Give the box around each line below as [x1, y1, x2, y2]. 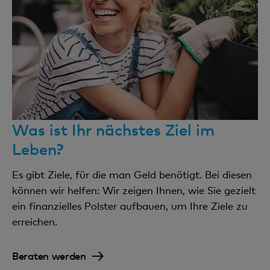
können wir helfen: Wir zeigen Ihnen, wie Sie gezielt [12, 184, 256, 196]
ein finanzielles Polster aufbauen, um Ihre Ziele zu [12, 199, 248, 212]
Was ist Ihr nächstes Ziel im [12, 120, 215, 139]
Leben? [12, 139, 63, 159]
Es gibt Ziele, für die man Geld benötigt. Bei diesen [12, 168, 252, 181]
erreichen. [12, 215, 57, 228]
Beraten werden [12, 249, 86, 262]
